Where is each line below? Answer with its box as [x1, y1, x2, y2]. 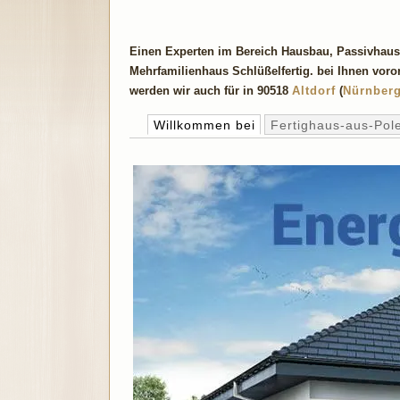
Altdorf [292, 83, 336, 97]
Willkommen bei [153, 117, 255, 132]
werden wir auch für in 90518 [129, 83, 292, 97]
